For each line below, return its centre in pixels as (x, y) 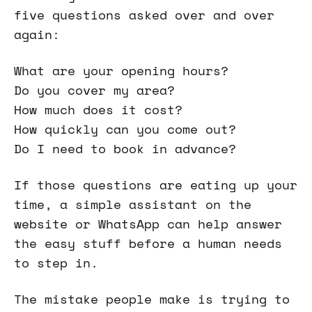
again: (37, 34)
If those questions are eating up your (156, 185)
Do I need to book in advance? (125, 149)
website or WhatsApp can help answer (148, 224)
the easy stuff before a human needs (148, 243)
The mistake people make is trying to (152, 299)
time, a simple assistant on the (133, 204)
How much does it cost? (98, 110)
